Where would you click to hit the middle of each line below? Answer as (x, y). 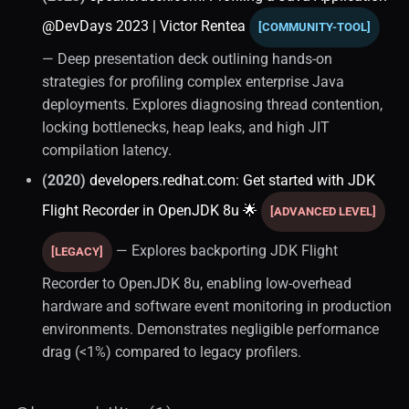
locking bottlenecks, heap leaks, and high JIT (186, 127)
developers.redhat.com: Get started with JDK (232, 180)
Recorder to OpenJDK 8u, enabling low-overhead (197, 283)
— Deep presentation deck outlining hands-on (187, 58)
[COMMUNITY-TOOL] (315, 26)
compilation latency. (107, 150)
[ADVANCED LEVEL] (323, 211)
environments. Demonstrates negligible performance (210, 329)
